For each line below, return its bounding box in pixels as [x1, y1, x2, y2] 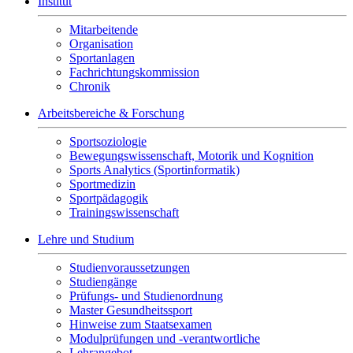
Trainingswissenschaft [69, 206, 179, 219]
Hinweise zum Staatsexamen [69, 318, 212, 331]
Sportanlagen [69, 51, 135, 65]
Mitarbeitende [69, 23, 138, 36]
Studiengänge [69, 275, 137, 288]
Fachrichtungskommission [69, 65, 199, 79]
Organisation [69, 37, 133, 50]
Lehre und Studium [38, 232, 134, 246]
